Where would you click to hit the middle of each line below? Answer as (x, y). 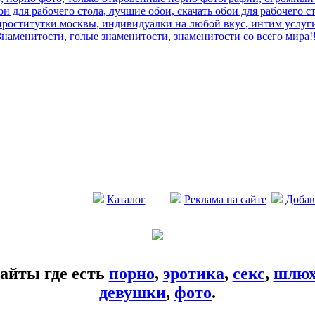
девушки (133, 292)
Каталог (126, 199)
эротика (193, 274)
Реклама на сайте (225, 199)
